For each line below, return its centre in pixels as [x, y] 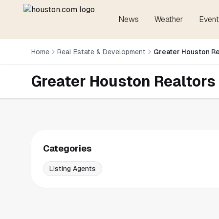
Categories [67, 148]
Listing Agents [73, 169]
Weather [169, 19]
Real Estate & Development [101, 52]
